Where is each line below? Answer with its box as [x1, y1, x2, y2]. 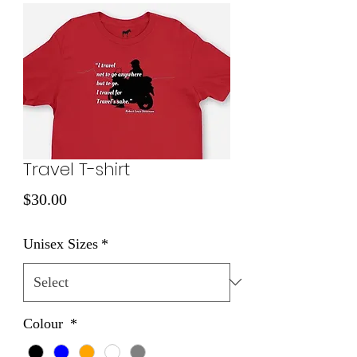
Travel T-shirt [23, 156, 130, 182]
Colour [23, 315, 67, 331]
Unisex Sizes [23, 235, 98, 252]
